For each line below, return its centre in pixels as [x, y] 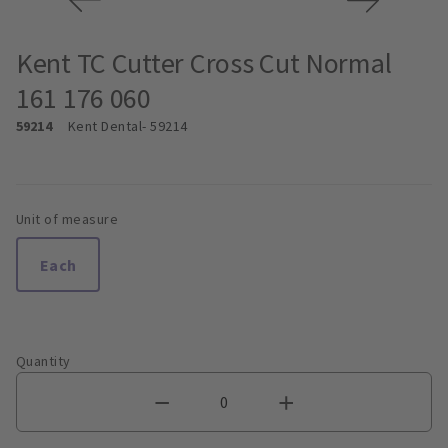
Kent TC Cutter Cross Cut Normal [204, 63]
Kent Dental [105, 126]
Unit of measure [67, 219]
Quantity [43, 361]
